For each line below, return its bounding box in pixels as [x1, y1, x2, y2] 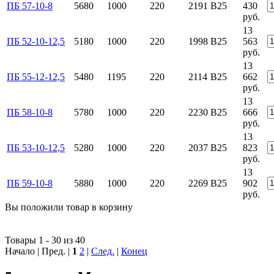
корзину [99, 201, 133, 212]
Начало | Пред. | [5, 245, 72, 256]
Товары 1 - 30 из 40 [5, 234, 85, 245]
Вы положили [5, 201, 66, 212]
